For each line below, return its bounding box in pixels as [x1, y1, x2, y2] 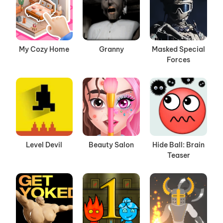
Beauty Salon [89, 140, 134, 149]
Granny [99, 45, 124, 54]
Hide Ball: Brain [152, 140, 205, 149]
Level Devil [26, 140, 63, 149]
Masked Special [152, 45, 206, 54]
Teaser [167, 151, 190, 160]
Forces [167, 55, 191, 64]
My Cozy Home [19, 45, 70, 54]
